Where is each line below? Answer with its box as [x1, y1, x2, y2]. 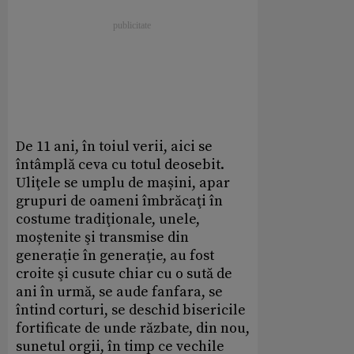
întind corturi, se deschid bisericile [16, 300, 246, 319]
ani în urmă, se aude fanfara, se [16, 282, 223, 301]
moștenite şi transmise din [16, 228, 189, 247]
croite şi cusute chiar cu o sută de [16, 264, 232, 283]
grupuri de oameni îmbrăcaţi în [16, 191, 223, 210]
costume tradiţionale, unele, [16, 209, 200, 228]
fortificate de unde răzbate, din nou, [16, 318, 250, 337]
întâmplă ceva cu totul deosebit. [16, 155, 224, 174]
